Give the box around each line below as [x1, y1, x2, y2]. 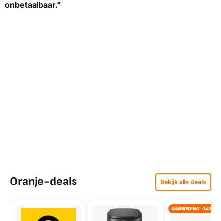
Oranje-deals [10, 174, 77, 189]
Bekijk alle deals [160, 178, 206, 186]
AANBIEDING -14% [172, 206, 214, 212]
